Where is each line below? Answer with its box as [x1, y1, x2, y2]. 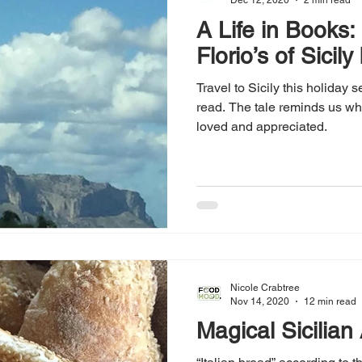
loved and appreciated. [196, 118, 327, 134]
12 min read [304, 295, 356, 307]
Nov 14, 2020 [230, 295, 289, 307]
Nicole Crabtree [230, 282, 300, 294]
